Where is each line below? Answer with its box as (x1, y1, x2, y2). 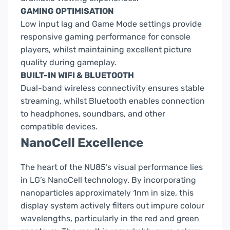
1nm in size (133, 188, 175, 198)
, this (175, 188, 194, 198)
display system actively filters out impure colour (21, 201, 204, 211)
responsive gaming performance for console (21, 32, 190, 42)
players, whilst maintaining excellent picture (21, 45, 191, 55)
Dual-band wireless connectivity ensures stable (21, 83, 204, 93)
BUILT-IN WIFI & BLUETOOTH (21, 70, 134, 81)
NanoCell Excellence (21, 136, 143, 150)
